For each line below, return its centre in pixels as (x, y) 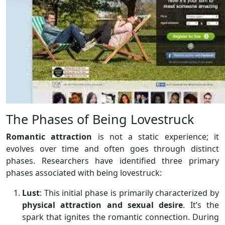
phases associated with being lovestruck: (84, 173)
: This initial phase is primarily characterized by (129, 193)
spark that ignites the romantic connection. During (121, 217)
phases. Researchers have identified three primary (113, 160)
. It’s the (201, 205)
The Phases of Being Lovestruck (100, 119)
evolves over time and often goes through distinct (113, 148)
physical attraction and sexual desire (103, 205)
